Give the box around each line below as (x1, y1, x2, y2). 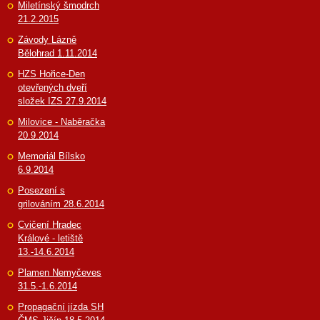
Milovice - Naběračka (18, 116, 105, 127)
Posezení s (18, 184, 65, 196)
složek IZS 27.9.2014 (18, 95, 106, 106)
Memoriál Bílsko (18, 150, 85, 161)
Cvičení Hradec (18, 219, 81, 230)
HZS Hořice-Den (18, 68, 85, 79)
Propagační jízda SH (18, 301, 104, 312)
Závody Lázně (18, 34, 76, 45)
